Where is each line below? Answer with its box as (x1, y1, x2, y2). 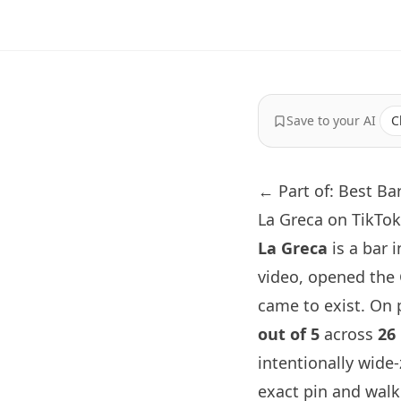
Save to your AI (286, 112, 376, 129)
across (320, 323, 378, 345)
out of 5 (258, 323, 320, 345)
